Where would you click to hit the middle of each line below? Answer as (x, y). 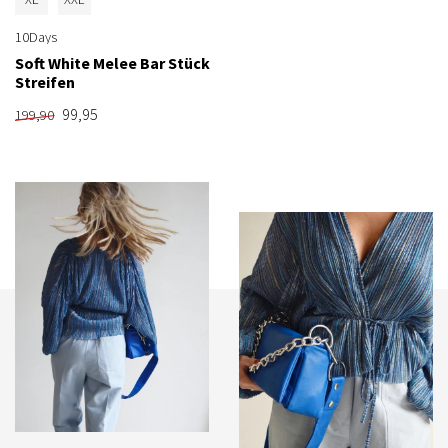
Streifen (45, 82)
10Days (36, 37)
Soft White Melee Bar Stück (112, 63)
